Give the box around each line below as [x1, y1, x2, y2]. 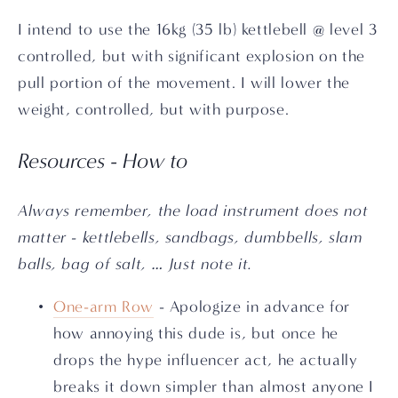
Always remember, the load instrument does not [18, 201, 369, 220]
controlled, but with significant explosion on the [18, 46, 365, 66]
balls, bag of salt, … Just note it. [18, 254, 253, 274]
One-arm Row [53, 297, 154, 316]
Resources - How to [18, 147, 188, 173]
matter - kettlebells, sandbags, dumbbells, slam [18, 227, 362, 247]
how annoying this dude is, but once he [53, 323, 338, 343]
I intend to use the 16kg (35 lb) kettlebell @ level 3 [18, 20, 378, 39]
